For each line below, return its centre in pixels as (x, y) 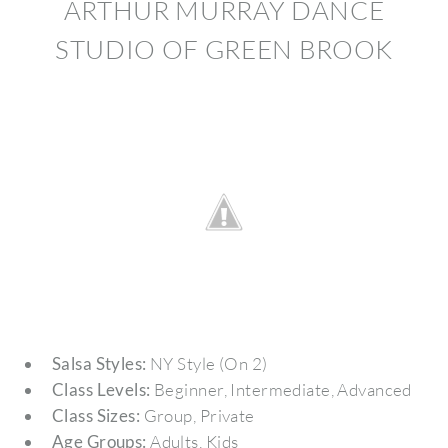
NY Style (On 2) (207, 363)
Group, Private (197, 415)
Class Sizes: (96, 415)
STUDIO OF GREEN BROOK (224, 48)
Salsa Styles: (99, 363)
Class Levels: (101, 389)
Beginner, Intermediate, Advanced (281, 389)
